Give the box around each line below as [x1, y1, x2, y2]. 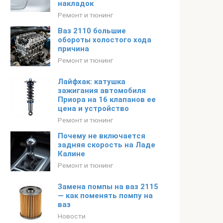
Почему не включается [58, 131, 145, 140]
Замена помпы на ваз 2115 [58, 182, 158, 191]
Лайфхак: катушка [58, 77, 125, 86]
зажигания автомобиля [58, 86, 146, 95]
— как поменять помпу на [58, 191, 153, 200]
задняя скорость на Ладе [58, 140, 155, 149]
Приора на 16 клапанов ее [58, 95, 156, 104]
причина [58, 44, 89, 53]
